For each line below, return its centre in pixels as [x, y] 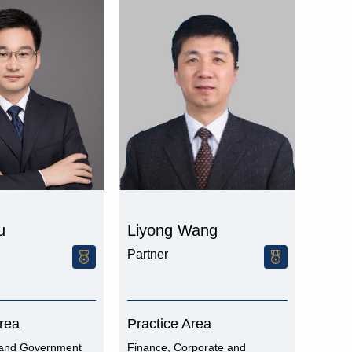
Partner [148, 254]
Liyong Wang [172, 230]
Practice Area [169, 324]
